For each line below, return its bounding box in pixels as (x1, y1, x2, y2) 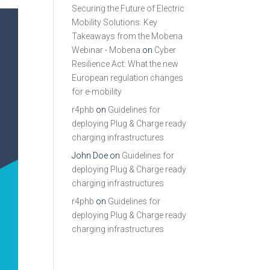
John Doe (72, 151, 108, 160)
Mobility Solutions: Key (72, 17, 158, 27)
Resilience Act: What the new (72, 59, 179, 69)
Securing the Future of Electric (72, 4, 185, 13)
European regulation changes (72, 73, 184, 83)
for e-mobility (72, 87, 122, 96)
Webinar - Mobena (72, 45, 141, 55)
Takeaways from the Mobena (72, 31, 183, 41)
